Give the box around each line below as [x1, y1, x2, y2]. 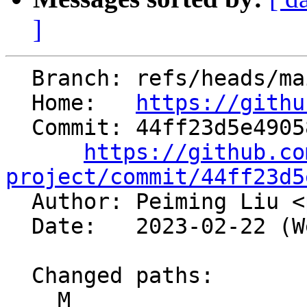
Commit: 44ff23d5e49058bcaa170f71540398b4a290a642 [5, 115, 32, 140]
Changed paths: [5, 263, 32, 288]
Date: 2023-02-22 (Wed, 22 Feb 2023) [5, 214, 32, 239]
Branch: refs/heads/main [5, 66, 32, 91]
